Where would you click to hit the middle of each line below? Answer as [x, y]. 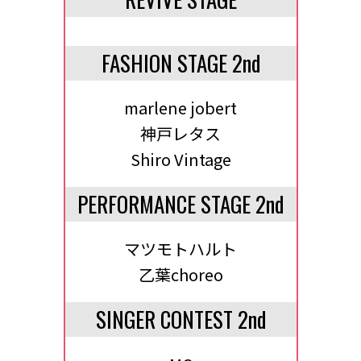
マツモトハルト [180, 249]
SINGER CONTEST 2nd [180, 319]
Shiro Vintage [180, 159]
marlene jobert [180, 108]
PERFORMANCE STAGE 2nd [180, 204]
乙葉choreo [180, 274]
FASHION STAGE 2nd [180, 63]
